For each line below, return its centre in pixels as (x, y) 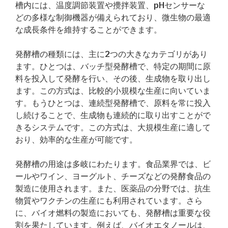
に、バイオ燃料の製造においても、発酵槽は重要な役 (113, 213)
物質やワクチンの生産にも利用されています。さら (109, 201)
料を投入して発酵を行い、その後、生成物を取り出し (113, 79)
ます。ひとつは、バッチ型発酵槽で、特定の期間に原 (113, 66)
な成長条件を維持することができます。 (89, 30)
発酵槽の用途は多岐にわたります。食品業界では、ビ (113, 164)
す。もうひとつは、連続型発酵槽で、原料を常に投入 (113, 103)
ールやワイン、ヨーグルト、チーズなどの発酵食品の (113, 176)
